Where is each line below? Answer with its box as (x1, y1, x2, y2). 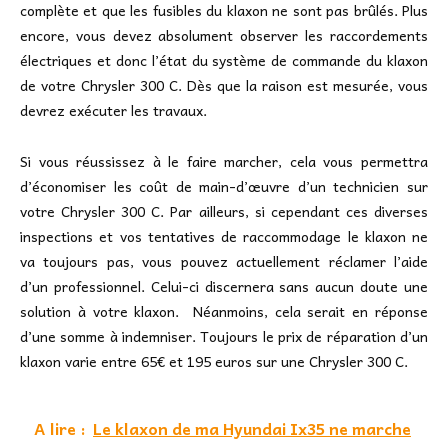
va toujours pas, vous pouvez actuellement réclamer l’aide (20, 249, 428, 272)
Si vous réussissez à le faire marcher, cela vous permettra (20, 149, 428, 172)
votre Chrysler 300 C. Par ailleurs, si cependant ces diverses (20, 199, 428, 222)
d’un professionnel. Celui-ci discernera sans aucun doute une (20, 274, 428, 297)
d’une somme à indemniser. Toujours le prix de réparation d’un (20, 324, 428, 347)
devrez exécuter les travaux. (20, 98, 207, 121)
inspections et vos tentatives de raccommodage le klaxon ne (20, 224, 428, 247)
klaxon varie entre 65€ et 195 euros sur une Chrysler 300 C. (20, 349, 408, 372)
